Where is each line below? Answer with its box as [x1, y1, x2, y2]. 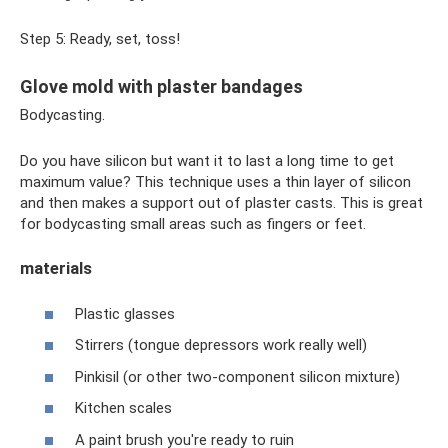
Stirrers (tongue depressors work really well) [75, 336, 367, 355]
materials [20, 259, 92, 279]
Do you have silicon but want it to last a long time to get [20, 152, 394, 171]
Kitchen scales [75, 399, 172, 418]
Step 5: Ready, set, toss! [20, 30, 180, 49]
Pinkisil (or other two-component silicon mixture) [75, 367, 400, 386]
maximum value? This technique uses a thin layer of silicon [20, 173, 411, 192]
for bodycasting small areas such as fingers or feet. [20, 215, 366, 234]
